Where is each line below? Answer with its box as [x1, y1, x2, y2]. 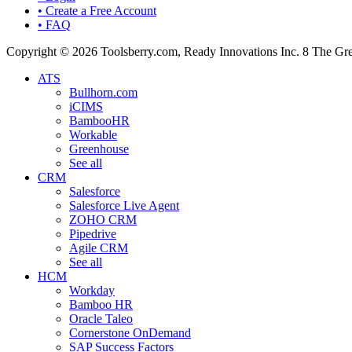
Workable [69, 128, 117, 142]
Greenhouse [69, 142, 129, 156]
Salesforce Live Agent [69, 199, 179, 213]
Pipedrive [69, 227, 116, 241]
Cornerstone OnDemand [69, 326, 191, 340]
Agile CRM [69, 241, 128, 255]
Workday [69, 284, 115, 298]
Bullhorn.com [69, 86, 137, 100]
